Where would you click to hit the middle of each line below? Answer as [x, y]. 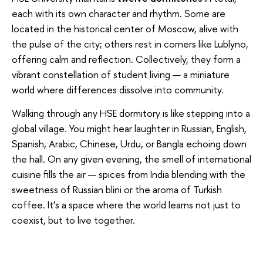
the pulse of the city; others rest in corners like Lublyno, [130, 44]
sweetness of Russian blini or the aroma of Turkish [117, 189]
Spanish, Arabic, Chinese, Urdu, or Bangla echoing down [129, 143]
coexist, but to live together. [73, 220]
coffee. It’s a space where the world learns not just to [126, 204]
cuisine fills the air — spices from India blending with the [129, 174]
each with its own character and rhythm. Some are [119, 14]
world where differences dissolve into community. [118, 90]
